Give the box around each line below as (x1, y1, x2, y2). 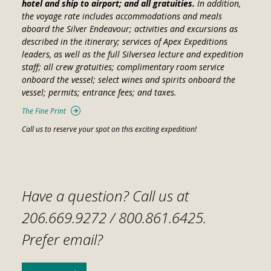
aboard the (21, 23, 67, 35)
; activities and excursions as (129, 23, 238, 35)
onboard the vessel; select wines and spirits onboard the (21, 74, 235, 86)
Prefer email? (21, 229, 103, 250)
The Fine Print (21, 106, 66, 117)
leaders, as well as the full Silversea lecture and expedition (21, 48, 243, 60)
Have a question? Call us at (21, 186, 189, 206)
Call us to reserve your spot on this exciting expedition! (21, 124, 197, 135)
